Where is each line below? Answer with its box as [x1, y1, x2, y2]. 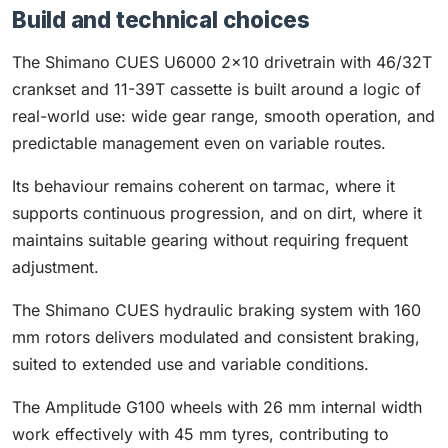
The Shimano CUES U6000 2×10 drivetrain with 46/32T [12, 52, 432, 72]
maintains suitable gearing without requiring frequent [12, 230, 408, 250]
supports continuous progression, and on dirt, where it [12, 203, 422, 223]
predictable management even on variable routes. [12, 133, 386, 153]
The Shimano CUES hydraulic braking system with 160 [12, 300, 421, 320]
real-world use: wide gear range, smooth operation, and [12, 106, 435, 126]
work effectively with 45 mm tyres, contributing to [12, 424, 389, 444]
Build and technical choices [12, 6, 310, 33]
